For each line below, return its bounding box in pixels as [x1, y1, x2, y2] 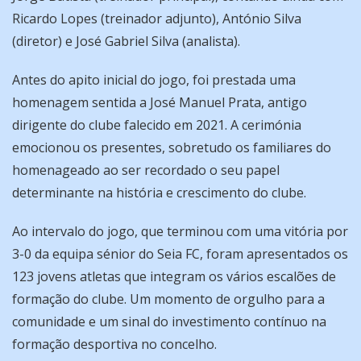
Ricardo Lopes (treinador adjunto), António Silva [12, 10, 301, 28]
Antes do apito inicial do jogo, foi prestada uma [12, 71, 296, 89]
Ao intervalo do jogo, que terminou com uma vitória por [12, 222, 348, 241]
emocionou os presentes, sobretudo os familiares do [12, 139, 331, 157]
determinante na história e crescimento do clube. [12, 184, 306, 202]
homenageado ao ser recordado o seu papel [12, 161, 280, 180]
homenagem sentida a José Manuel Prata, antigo [12, 93, 307, 112]
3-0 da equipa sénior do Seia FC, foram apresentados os [12, 245, 348, 263]
